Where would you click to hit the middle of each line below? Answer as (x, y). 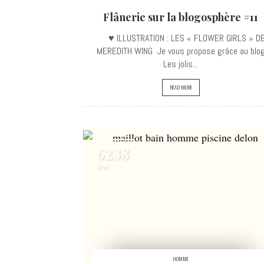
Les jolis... (181, 64)
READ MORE (181, 87)
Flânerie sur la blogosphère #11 (181, 17)
